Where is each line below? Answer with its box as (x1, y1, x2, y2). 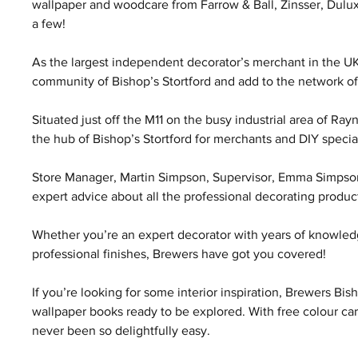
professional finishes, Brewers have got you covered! (32, 246, 327, 261)
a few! (32, 16, 66, 30)
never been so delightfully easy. (32, 323, 211, 337)
